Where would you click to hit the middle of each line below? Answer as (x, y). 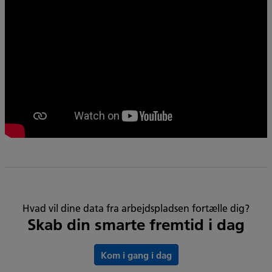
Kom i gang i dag (136, 255)
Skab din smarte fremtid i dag (136, 225)
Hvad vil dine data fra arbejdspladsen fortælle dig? (136, 208)
